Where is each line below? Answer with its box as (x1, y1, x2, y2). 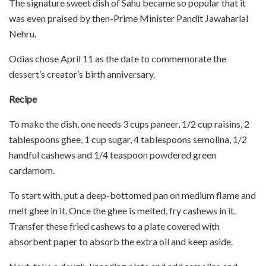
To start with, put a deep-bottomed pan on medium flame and (9, 189, 256, 201)
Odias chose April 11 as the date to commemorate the (9, 52, 226, 64)
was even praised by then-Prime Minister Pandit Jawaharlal (9, 12, 248, 24)
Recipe (9, 93, 37, 104)
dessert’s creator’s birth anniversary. (9, 68, 155, 80)
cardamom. (9, 164, 55, 176)
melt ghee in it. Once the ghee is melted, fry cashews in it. (9, 204, 236, 216)
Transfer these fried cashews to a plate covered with (9, 220, 220, 232)
